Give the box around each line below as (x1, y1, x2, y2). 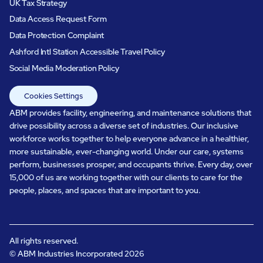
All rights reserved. (9, 235, 78, 246)
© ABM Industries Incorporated (9, 248, 124, 259)
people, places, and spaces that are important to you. (9, 184, 200, 195)
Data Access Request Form (9, 14, 107, 25)
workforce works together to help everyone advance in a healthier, (9, 133, 249, 144)
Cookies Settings (23, 90, 83, 101)
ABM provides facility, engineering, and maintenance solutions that (9, 107, 251, 118)
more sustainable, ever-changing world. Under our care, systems (9, 146, 244, 157)
